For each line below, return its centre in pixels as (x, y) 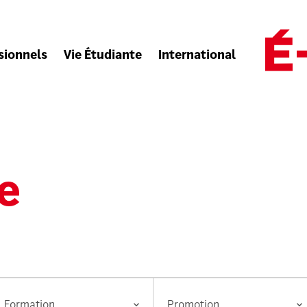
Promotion (179, 286)
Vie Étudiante (103, 56)
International (197, 56)
